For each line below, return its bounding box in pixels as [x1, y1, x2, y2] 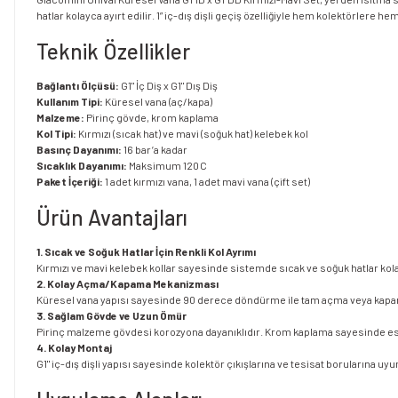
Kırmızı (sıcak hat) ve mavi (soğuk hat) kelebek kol [76, 127, 308, 140]
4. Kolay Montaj [36, 341, 112, 354]
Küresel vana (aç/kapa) [105, 95, 212, 108]
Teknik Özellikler [36, 38, 190, 65]
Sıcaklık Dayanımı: [36, 159, 129, 172]
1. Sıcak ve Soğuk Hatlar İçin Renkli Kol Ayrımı [36, 245, 256, 259]
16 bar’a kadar [123, 143, 187, 156]
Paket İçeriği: [36, 175, 105, 188]
